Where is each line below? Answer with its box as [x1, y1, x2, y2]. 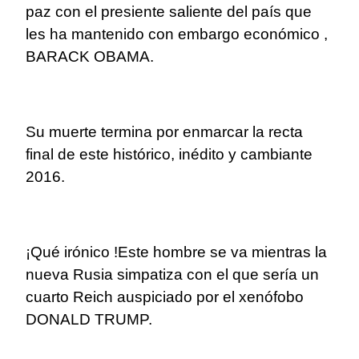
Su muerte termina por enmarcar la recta [26, 123, 303, 141]
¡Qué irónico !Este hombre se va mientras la [26, 244, 327, 261]
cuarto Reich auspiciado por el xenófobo [26, 288, 304, 306]
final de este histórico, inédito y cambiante [26, 146, 313, 163]
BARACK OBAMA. [26, 48, 154, 66]
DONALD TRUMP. [26, 311, 152, 329]
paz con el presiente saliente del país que [26, 3, 312, 21]
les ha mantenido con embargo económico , [26, 26, 328, 43]
